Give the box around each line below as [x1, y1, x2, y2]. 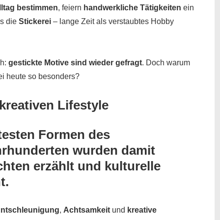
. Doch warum [142, 58, 190, 67]
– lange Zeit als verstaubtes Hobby [51, 17, 174, 26]
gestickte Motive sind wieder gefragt [8, 58, 142, 67]
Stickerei [19, 17, 51, 26]
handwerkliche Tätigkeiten [83, 3, 181, 12]
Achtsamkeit [63, 205, 110, 214]
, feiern [58, 3, 83, 12]
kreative [127, 205, 157, 214]
